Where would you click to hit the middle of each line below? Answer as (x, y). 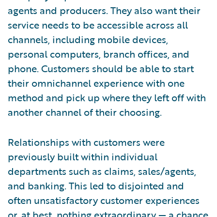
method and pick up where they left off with (107, 97)
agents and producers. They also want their (104, 10)
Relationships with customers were (86, 142)
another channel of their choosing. (85, 112)
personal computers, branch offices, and (99, 54)
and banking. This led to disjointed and (96, 185)
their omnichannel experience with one (96, 83)
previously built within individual (83, 156)
